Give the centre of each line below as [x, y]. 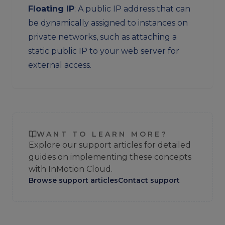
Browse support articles [73, 180]
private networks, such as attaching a [102, 37]
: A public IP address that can [132, 9]
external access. [60, 65]
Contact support [149, 180]
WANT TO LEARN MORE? [102, 134]
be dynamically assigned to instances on [108, 23]
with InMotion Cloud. [71, 169]
